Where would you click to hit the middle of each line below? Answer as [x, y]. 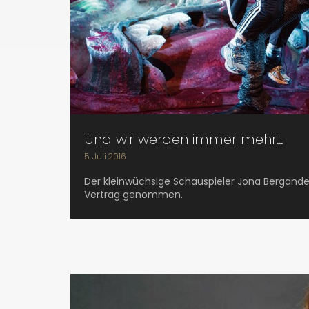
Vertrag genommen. [133, 195]
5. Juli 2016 [105, 157]
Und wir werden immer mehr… [184, 140]
